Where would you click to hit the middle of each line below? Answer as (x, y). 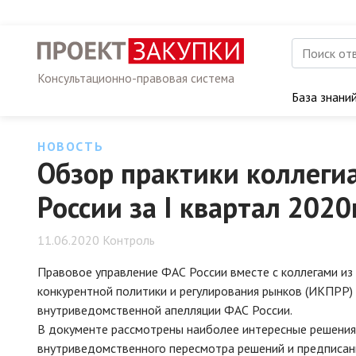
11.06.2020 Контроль (96, 240)
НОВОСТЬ (71, 146)
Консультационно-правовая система (136, 78)
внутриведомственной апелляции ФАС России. (165, 310)
